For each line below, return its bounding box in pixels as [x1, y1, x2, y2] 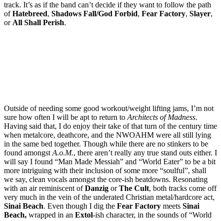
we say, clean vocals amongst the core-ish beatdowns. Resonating [4, 175, 210, 184]
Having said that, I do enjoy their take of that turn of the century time [4, 121, 217, 130]
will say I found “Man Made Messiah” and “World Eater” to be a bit [4, 157, 216, 166]
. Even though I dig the [43, 201, 117, 210]
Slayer [189, 9, 211, 18]
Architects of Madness [125, 112, 195, 121]
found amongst [4, 148, 52, 157]
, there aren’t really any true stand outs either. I [74, 148, 217, 157]
